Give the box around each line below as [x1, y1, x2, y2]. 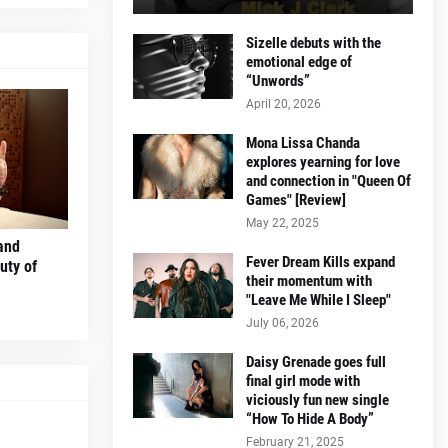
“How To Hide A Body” [246, 409, 374, 428]
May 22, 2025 [246, 215, 319, 230]
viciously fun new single [246, 390, 389, 409]
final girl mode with [246, 371, 360, 390]
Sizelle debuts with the [246, 33, 381, 52]
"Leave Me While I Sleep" [246, 290, 391, 309]
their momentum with [246, 271, 372, 290]
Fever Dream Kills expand [246, 252, 395, 271]
